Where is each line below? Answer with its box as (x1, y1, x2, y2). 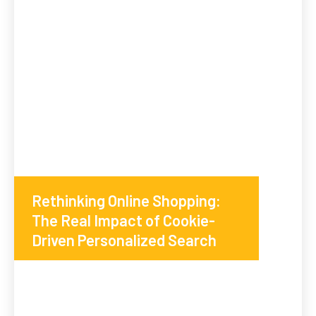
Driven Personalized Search (32, 231, 217, 250)
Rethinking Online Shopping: (32, 191, 221, 210)
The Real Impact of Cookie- (32, 211, 215, 230)
